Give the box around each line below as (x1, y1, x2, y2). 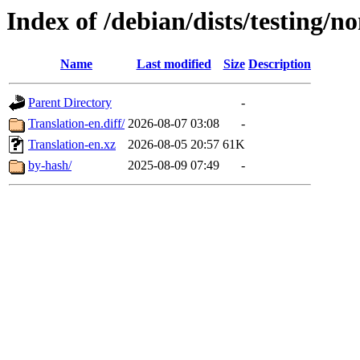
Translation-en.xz (28, 137, 116, 152)
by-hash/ (28, 158, 72, 173)
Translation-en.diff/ (28, 117, 125, 131)
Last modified (136, 57, 211, 72)
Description (248, 57, 311, 72)
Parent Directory (28, 96, 112, 110)
